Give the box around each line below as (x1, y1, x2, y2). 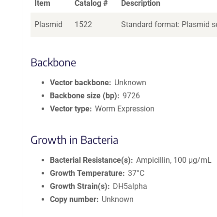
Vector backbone (50, 78, 109, 87)
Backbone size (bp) (50, 91, 117, 100)
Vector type (50, 104, 90, 113)
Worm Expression (95, 104, 155, 113)
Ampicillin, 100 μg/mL (136, 155, 212, 165)
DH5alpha (113, 182, 148, 191)
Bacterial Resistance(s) (50, 155, 131, 165)
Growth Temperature (50, 169, 123, 178)
